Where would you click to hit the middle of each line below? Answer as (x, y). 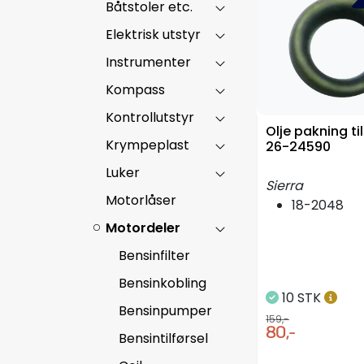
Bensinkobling (162, 283)
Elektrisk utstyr (153, 34)
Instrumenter (148, 62)
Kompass (135, 89)
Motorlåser (141, 200)
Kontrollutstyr (150, 117)
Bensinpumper (165, 310)
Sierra (284, 185)
